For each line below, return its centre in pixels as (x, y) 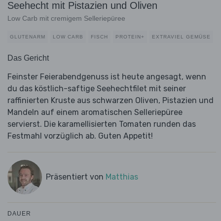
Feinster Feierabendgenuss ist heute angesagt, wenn (107, 77)
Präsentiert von (75, 177)
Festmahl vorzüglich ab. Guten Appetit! (80, 136)
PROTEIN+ (130, 37)
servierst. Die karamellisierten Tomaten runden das (102, 124)
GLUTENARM (28, 37)
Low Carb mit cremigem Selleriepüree (66, 18)
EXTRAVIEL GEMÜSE (181, 37)
